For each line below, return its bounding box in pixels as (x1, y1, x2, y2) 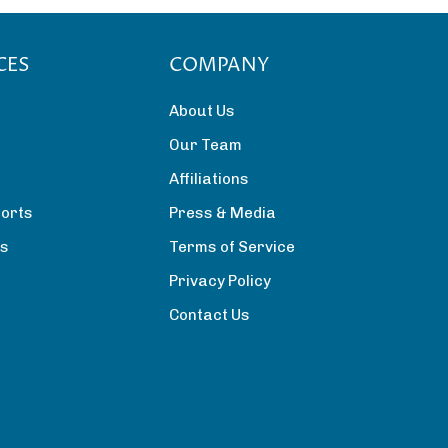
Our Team (169, 136, 242, 155)
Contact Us (169, 306, 250, 325)
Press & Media (169, 204, 276, 223)
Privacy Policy (169, 272, 271, 291)
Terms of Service (169, 238, 295, 257)
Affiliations (169, 170, 249, 189)
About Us (169, 102, 235, 121)
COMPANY (169, 52, 270, 80)
